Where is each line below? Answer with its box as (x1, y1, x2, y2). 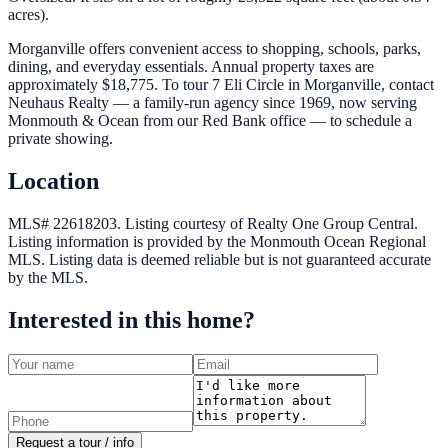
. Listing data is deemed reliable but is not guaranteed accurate (41, 250, 431, 268)
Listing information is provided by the (8, 232, 250, 250)
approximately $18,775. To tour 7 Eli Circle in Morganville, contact (8, 76, 434, 94)
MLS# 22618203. (8, 214, 125, 232)
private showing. (8, 130, 113, 148)
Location (8, 168, 99, 195)
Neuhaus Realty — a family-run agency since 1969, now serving (8, 94, 417, 112)
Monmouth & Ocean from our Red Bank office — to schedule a (8, 112, 412, 130)
